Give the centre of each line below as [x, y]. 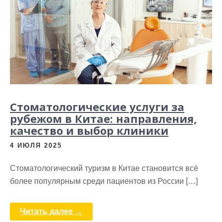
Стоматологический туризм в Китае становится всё [104, 168]
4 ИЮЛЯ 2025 [36, 145]
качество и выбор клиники [89, 130]
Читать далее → [51, 211]
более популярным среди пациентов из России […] [104, 181]
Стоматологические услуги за [97, 106]
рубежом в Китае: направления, [103, 118]
